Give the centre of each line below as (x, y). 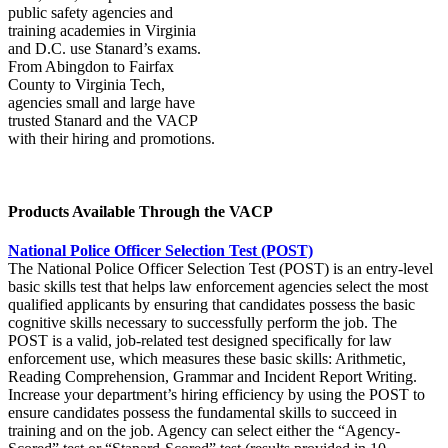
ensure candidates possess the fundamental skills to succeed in (202, 413)
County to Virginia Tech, (86, 84)
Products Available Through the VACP (140, 212)
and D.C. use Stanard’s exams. (104, 48)
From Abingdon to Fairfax (91, 66)
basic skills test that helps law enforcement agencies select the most (218, 287)
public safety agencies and (90, 12)
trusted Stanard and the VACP (102, 120)
